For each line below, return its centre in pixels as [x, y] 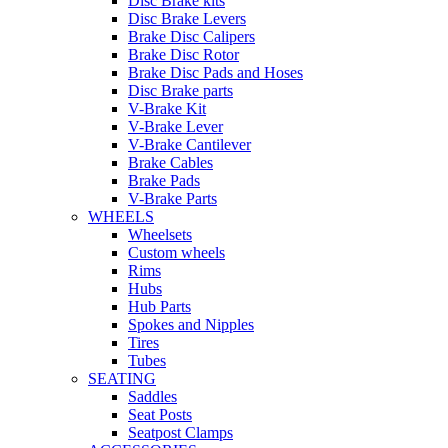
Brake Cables [170, 162]
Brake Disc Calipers [191, 36]
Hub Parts [159, 306]
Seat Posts [160, 414]
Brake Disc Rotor [183, 54]
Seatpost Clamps [180, 432]
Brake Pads [164, 180]
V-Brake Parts [172, 198]
